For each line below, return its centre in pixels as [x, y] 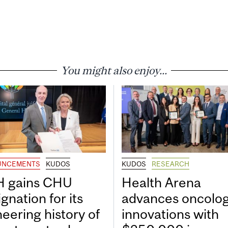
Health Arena [161, 183]
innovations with [170, 214]
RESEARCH [170, 164]
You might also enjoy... [114, 70]
